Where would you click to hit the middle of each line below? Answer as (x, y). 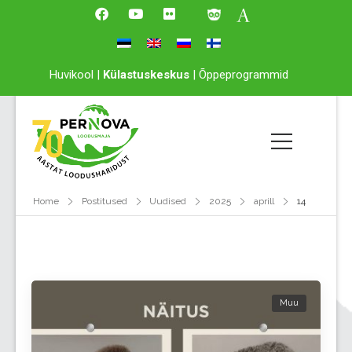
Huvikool (71, 75)
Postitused (104, 202)
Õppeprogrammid (244, 75)
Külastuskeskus (146, 75)
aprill (264, 202)
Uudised (168, 202)
